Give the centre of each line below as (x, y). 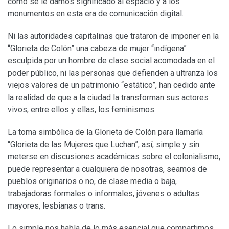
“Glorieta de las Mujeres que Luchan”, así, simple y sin (104, 144)
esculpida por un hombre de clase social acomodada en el (111, 60)
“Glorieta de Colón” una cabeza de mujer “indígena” (97, 48)
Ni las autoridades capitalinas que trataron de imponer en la (113, 36)
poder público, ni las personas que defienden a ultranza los (113, 73)
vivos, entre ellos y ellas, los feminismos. (82, 109)
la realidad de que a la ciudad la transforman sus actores (108, 97)
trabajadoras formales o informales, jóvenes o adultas (104, 193)
